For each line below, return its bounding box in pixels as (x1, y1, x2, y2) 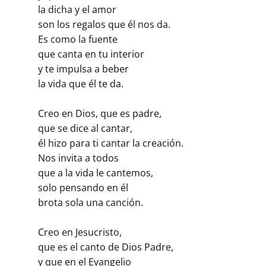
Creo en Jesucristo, (38, 226, 122, 239)
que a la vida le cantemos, (38, 166, 153, 180)
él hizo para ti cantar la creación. (38, 137, 183, 150)
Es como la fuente (38, 33, 118, 46)
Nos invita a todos (38, 151, 119, 165)
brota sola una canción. (38, 196, 143, 210)
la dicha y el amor (38, 3, 116, 17)
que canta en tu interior (38, 47, 144, 61)
